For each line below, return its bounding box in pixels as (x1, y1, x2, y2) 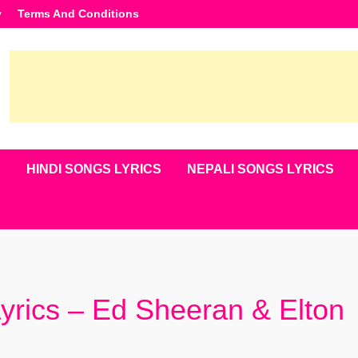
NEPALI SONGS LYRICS (186, 162, 334, 176)
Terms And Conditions (17, 7, 139, 20)
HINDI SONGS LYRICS (26, 162, 161, 176)
